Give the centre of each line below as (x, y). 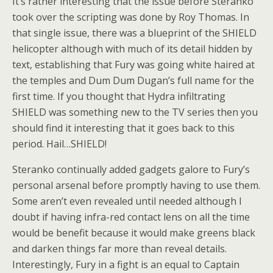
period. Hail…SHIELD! (59, 144)
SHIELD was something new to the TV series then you (135, 112)
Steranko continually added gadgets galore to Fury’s (131, 169)
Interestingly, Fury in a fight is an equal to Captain (126, 264)
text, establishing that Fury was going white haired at (133, 65)
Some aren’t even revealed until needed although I (127, 201)
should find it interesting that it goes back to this (123, 128)
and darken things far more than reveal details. (119, 249)
